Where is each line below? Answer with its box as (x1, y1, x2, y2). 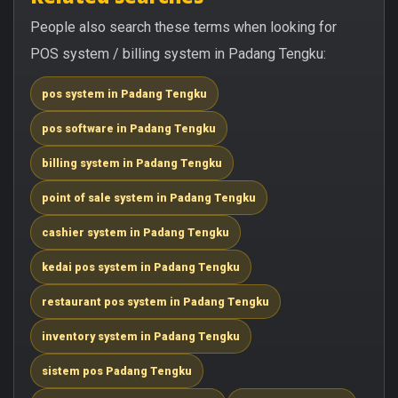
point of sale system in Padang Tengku (42, 190, 256, 204)
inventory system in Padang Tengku (42, 329, 240, 343)
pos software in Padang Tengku (42, 121, 216, 135)
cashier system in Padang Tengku (42, 225, 229, 239)
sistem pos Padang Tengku (42, 363, 192, 378)
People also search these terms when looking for (30, 18, 337, 36)
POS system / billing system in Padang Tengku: (30, 44, 326, 62)
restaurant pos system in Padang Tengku (42, 294, 269, 308)
